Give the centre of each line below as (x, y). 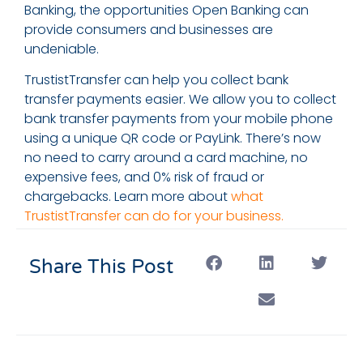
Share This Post (101, 267)
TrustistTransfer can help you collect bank (156, 80)
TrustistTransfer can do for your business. (154, 216)
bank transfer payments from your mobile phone (179, 119)
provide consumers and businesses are (149, 29)
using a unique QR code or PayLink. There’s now (173, 139)
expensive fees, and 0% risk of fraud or (144, 177)
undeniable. (62, 49)
